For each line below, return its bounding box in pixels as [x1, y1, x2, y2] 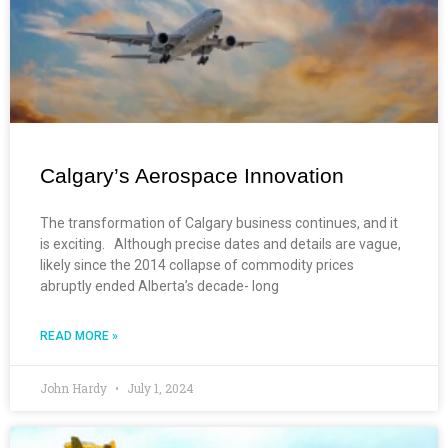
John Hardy [40, 379, 110, 396]
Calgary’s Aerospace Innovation [40, 163, 344, 187]
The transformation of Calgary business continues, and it [40, 214, 398, 231]
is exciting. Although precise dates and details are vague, [40, 235, 401, 252]
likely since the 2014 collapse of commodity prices [40, 256, 354, 273]
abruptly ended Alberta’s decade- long [40, 277, 279, 294]
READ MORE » [40, 328, 118, 343]
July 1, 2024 [124, 379, 194, 396]
